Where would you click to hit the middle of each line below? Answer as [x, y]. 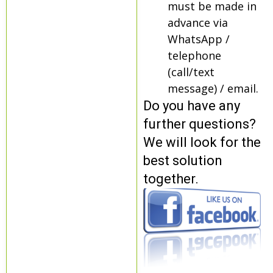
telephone [194, 56]
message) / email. [213, 89]
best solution [183, 161]
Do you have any [191, 106]
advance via [197, 23]
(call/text [191, 72]
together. [171, 179]
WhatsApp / [198, 39]
